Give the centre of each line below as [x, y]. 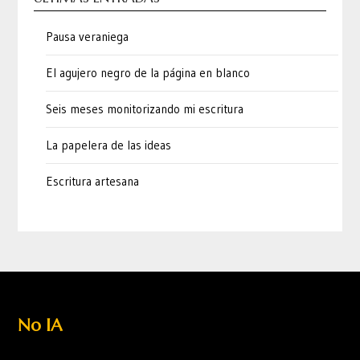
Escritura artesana [93, 181]
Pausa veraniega [88, 36]
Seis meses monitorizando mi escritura [145, 108]
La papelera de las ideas [109, 145]
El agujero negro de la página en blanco [148, 72]
